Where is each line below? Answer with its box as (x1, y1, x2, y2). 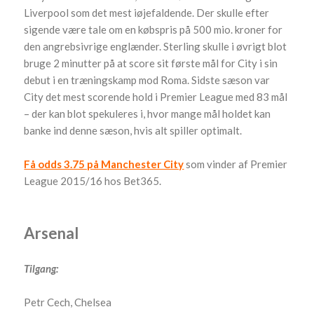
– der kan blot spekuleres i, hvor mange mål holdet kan (24, 107, 271, 121)
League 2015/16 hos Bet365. (24, 175, 162, 188)
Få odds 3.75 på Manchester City (24, 158, 184, 171)
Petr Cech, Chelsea (24, 296, 112, 309)
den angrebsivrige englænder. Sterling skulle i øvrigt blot (24, 40, 287, 53)
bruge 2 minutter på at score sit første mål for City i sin (24, 57, 278, 70)
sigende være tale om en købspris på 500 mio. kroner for (24, 23, 283, 36)
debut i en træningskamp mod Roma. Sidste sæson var (24, 74, 271, 87)
